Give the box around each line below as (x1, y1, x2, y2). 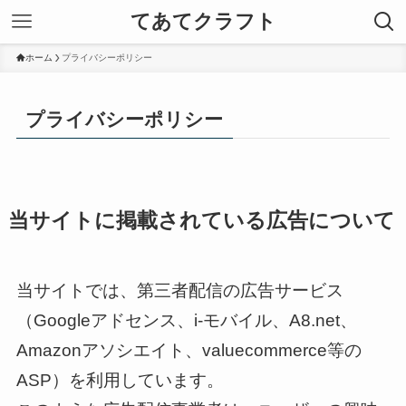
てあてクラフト (130, 10, 276, 33)
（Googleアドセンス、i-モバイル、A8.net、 (15, 311, 357, 331)
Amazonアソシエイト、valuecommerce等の (15, 341, 362, 361)
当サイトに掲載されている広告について (7, 208, 395, 232)
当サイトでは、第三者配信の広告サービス (15, 281, 343, 301)
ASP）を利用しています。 (15, 371, 224, 391)
